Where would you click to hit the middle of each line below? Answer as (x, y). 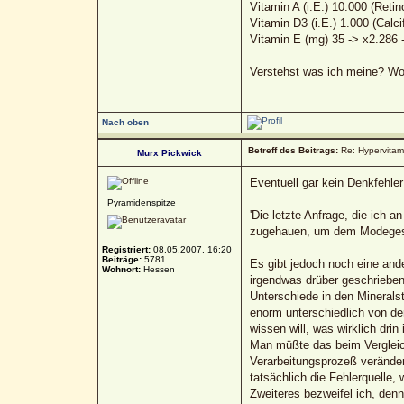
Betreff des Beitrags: (293, 150)
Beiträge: (121, 259)
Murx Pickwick (169, 152)
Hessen (157, 269)
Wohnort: (121, 269)
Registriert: (126, 249)
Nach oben (125, 122)
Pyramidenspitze (141, 202)
